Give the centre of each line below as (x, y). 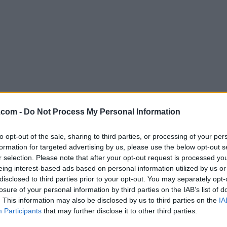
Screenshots (30, 154)
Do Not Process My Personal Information (102, 111)
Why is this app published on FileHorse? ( (128, 126)
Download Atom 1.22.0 (145, 107)
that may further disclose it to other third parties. (119, 211)
